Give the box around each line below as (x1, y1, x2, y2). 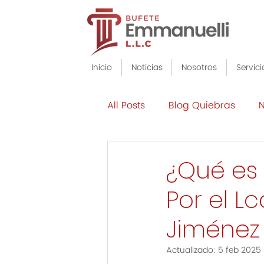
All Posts (107, 98, 145, 113)
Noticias (131, 61, 163, 74)
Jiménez (166, 213, 260, 246)
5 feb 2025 (218, 243, 261, 257)
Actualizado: (166, 243, 218, 257)
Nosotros (181, 61, 217, 74)
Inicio (91, 61, 112, 74)
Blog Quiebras (169, 98, 235, 113)
